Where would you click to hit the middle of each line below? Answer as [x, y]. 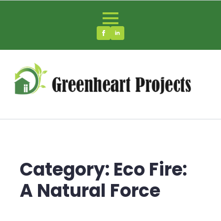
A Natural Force [90, 191]
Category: [67, 169]
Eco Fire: [150, 169]
